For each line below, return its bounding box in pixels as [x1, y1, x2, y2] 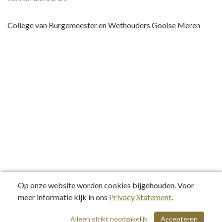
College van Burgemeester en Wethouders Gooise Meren [7, 20, 200, 30]
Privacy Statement [109, 192, 171, 202]
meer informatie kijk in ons [18, 192, 109, 202]
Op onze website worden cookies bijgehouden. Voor [18, 180, 194, 190]
